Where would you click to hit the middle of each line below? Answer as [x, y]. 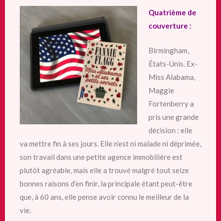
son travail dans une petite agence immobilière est [101, 157]
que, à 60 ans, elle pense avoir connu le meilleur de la [104, 197]
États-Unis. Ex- [173, 63]
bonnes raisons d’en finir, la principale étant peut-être [106, 183]
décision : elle [170, 130]
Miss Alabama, [172, 77]
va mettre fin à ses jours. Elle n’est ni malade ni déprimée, [110, 143]
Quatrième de [172, 12]
